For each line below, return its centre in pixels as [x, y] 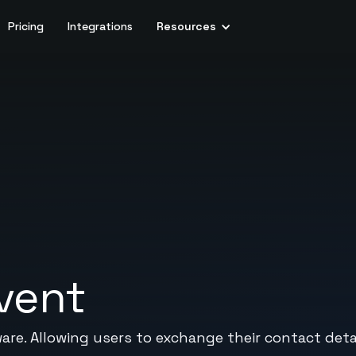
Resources [187, 26]
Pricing [26, 26]
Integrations [101, 26]
